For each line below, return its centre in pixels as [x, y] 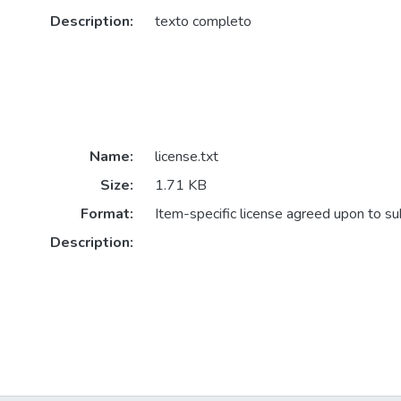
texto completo [203, 22]
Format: [107, 214]
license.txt [186, 157]
